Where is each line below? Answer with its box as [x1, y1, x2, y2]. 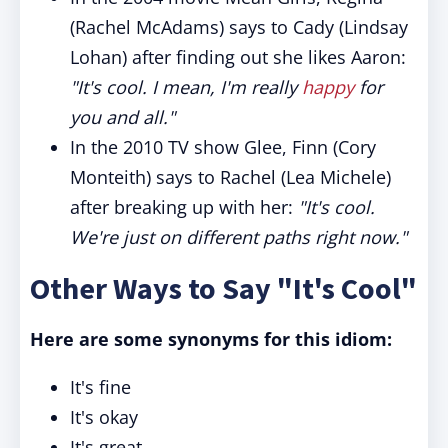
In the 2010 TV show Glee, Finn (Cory [70, 135, 376, 159]
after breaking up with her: [70, 195, 298, 219]
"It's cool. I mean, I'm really [70, 75, 302, 99]
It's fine [70, 375, 131, 399]
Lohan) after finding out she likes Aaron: [70, 45, 406, 69]
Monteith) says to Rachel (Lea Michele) [70, 165, 391, 189]
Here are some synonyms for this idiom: [30, 327, 392, 351]
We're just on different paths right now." [70, 225, 407, 249]
